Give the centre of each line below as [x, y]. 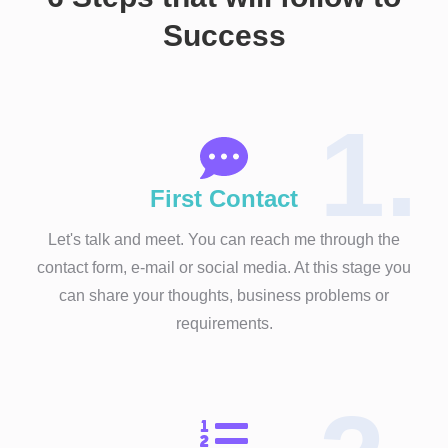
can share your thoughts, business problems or [224, 295]
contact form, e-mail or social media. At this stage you [224, 267]
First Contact [224, 198]
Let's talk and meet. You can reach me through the [224, 239]
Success [224, 35]
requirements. [224, 323]
